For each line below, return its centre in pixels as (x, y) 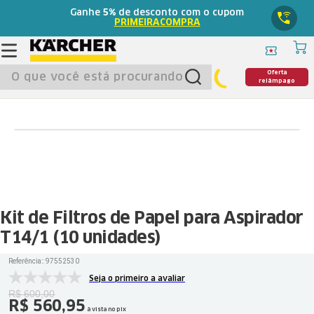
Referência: (26, 261)
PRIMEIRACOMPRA (157, 23)
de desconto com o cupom (180, 13)
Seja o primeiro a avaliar (137, 278)
